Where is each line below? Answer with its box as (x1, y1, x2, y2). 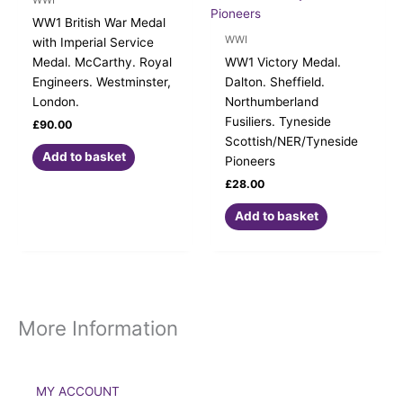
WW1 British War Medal (32, 14, 166, 30)
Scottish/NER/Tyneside (225, 133, 359, 148)
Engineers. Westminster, (32, 74, 172, 89)
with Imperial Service (32, 34, 155, 49)
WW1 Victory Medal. (225, 54, 342, 69)
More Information (18, 316, 178, 341)
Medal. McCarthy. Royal (32, 54, 173, 69)
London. (32, 94, 80, 109)
